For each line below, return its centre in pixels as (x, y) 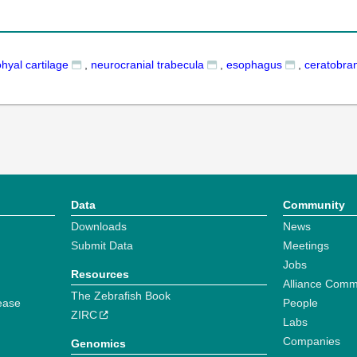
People (300, 303)
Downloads (98, 226)
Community (314, 205)
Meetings (306, 245)
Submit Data (102, 245)
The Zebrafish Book (120, 296)
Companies (311, 341)
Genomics (98, 343)
